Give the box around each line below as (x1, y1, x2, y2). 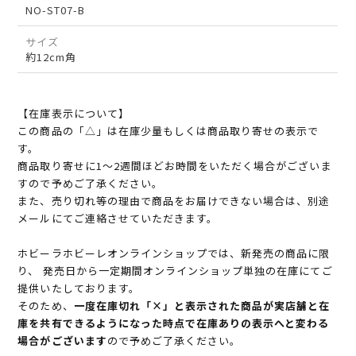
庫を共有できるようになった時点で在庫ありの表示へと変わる (17, 315, 330, 331)
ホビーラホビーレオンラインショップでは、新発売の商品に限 (17, 246, 331, 261)
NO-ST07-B (25, 2, 86, 18)
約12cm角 (25, 49, 77, 65)
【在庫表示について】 (17, 106, 130, 122)
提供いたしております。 (17, 281, 140, 296)
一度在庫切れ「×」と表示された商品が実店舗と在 (73, 298, 331, 314)
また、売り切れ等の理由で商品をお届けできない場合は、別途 (17, 193, 331, 209)
